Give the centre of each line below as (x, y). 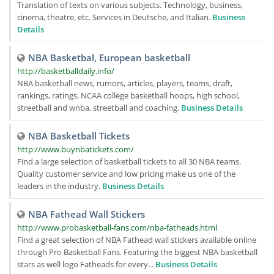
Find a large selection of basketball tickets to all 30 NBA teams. (129, 162)
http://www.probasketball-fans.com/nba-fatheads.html (117, 228)
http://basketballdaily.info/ (66, 71)
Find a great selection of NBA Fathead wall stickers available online (137, 240)
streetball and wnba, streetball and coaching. (99, 108)
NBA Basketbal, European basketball (109, 58)
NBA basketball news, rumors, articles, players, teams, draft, (125, 83)
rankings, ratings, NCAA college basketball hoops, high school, (128, 96)
